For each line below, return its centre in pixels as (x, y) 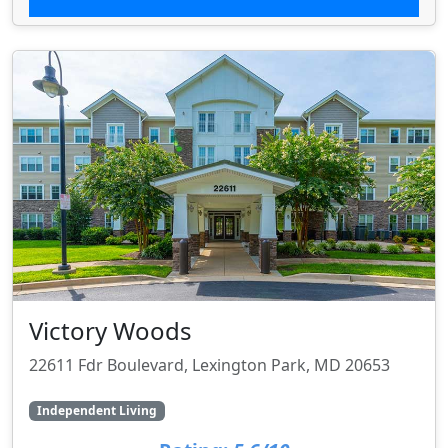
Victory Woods (110, 330)
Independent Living (96, 411)
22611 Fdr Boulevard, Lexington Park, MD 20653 (209, 364)
